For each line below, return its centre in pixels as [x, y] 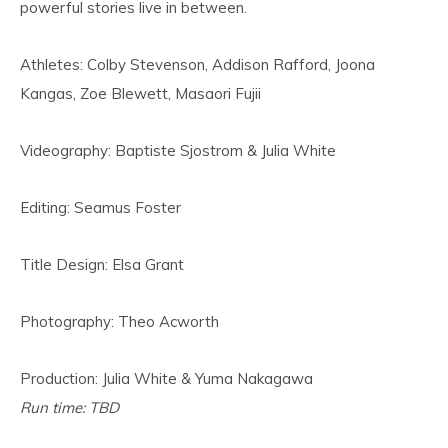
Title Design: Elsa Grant [102, 264]
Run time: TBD [69, 407]
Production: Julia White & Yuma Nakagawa [166, 378]
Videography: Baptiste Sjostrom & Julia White [178, 150]
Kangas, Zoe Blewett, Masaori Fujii [140, 93]
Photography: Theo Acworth [119, 321]
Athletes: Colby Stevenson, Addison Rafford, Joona [197, 64]
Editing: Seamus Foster [100, 207]
